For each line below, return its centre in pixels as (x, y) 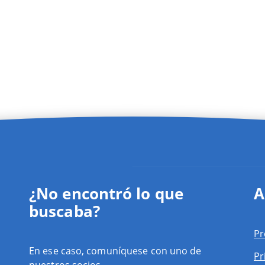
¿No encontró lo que (106, 193)
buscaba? (64, 211)
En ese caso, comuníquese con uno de (115, 251)
